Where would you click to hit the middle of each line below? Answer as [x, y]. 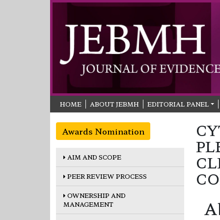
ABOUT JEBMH [114, 104]
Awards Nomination [103, 131]
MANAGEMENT [88, 204]
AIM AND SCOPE [94, 157]
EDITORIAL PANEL [178, 104]
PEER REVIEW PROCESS [106, 176]
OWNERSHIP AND [96, 195]
